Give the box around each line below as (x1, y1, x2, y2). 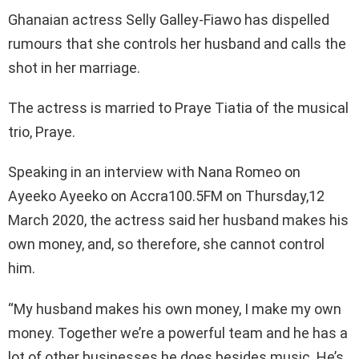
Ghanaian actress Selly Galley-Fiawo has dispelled (8, 10, 329, 28)
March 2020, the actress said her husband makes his (8, 211, 349, 228)
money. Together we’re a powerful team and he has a (8, 324, 348, 341)
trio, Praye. (8, 123, 75, 140)
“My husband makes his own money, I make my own (8, 300, 341, 317)
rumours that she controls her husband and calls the (8, 34, 346, 52)
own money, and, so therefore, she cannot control (8, 235, 325, 252)
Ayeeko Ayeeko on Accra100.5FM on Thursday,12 (8, 187, 325, 204)
